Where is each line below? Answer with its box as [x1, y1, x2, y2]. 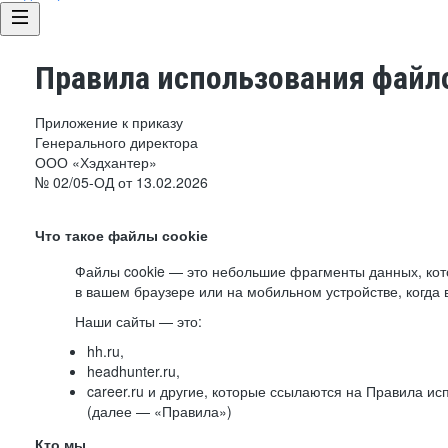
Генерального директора [35, 132, 198, 152]
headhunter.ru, [87, 361, 180, 381]
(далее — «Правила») [87, 401, 232, 421]
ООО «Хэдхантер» [35, 152, 157, 172]
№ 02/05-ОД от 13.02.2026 [35, 172, 208, 192]
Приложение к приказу [35, 112, 183, 132]
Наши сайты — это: [75, 311, 202, 331]
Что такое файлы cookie [35, 228, 208, 244]
